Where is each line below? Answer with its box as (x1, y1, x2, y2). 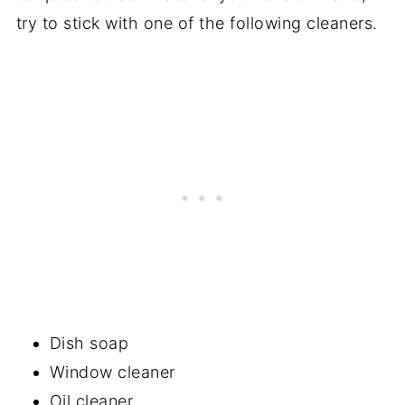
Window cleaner (49, 362, 181, 381)
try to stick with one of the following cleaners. (15, 13, 383, 33)
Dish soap (49, 333, 129, 353)
